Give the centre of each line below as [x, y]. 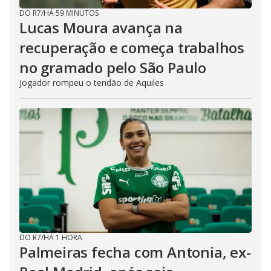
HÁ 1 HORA [63, 237]
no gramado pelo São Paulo [113, 67]
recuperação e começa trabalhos [132, 47]
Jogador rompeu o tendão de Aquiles [92, 82]
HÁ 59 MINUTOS [71, 13]
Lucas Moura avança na [101, 27]
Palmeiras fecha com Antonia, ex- [135, 252]
